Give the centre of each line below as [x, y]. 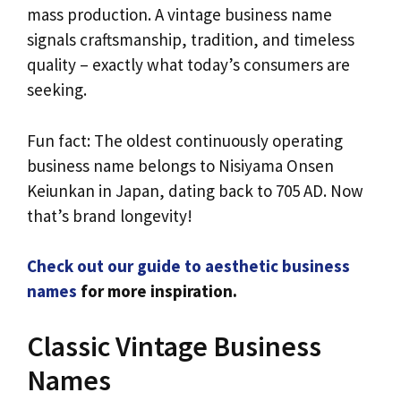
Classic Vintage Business [174, 346]
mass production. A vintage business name [179, 15]
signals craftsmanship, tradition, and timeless [191, 40]
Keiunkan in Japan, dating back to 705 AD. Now [195, 190]
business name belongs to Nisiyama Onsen [180, 165]
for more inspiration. [157, 291]
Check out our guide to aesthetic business [188, 266]
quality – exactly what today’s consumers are [188, 65]
